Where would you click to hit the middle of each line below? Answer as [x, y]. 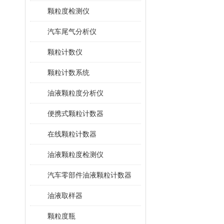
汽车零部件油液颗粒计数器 [89, 175]
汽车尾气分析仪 [72, 31]
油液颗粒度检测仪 [75, 154]
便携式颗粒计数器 [75, 113]
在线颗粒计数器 [72, 134]
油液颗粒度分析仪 [75, 93]
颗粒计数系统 [68, 72]
